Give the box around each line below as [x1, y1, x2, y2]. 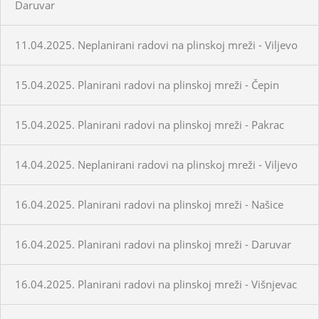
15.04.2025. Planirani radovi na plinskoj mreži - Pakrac [15, 117, 284, 132]
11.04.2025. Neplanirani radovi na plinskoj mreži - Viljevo [15, 37, 298, 52]
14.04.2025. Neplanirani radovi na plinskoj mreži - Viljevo [15, 157, 298, 172]
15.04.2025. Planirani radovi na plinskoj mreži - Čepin [15, 77, 279, 92]
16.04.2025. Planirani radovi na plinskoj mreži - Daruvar [15, 236, 291, 251]
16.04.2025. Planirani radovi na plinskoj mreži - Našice [15, 197, 283, 211]
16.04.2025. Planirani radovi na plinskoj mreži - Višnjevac [15, 276, 297, 291]
